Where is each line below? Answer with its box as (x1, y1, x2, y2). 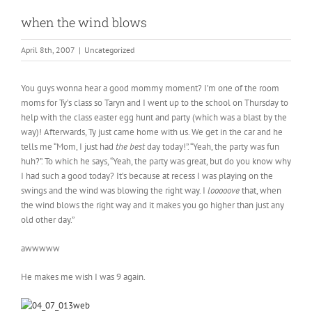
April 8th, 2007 (21, 45, 75, 55)
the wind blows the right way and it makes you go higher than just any (21, 199, 284, 211)
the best (116, 141, 145, 153)
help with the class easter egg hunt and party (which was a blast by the (21, 111, 287, 123)
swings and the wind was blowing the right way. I (21, 185, 208, 196)
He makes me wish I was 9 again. (21, 271, 146, 283)
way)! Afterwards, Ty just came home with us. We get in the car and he (21, 126, 283, 138)
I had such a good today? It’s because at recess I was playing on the (21, 170, 273, 182)
